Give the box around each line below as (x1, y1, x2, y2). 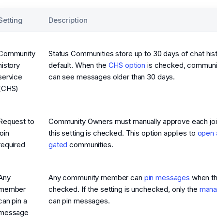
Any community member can (48, 172, 144, 182)
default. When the (48, 60, 108, 70)
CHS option (108, 60, 146, 70)
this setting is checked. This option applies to (48, 128, 198, 138)
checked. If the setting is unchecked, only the (48, 184, 200, 194)
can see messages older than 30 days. (48, 72, 175, 81)
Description (48, 15, 88, 25)
